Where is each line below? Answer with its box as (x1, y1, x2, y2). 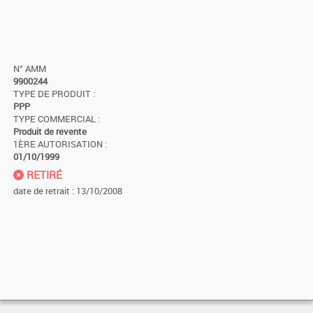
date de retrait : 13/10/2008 (13, 184, 122, 198)
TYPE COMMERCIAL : (13, 113, 100, 126)
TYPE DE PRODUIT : (13, 88, 95, 101)
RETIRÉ (24, 168, 62, 182)
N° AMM (13, 63, 46, 75)
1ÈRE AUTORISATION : (13, 138, 107, 151)
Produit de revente (13, 126, 87, 138)
